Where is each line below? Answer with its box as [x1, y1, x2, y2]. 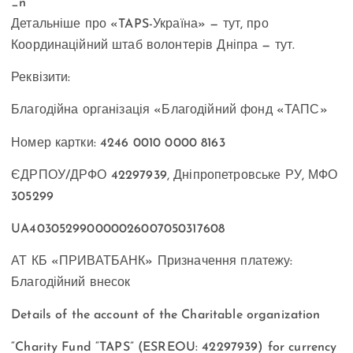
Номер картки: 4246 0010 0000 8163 [11, 136, 225, 150]
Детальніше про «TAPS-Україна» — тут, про [11, 18, 269, 32]
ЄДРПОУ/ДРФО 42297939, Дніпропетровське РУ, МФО [11, 169, 338, 182]
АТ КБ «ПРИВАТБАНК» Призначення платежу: [11, 255, 293, 268]
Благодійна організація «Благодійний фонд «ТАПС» [11, 104, 328, 117]
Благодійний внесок [11, 276, 131, 289]
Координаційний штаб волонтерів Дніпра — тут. [11, 39, 299, 53]
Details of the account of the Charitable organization [11, 308, 321, 321]
